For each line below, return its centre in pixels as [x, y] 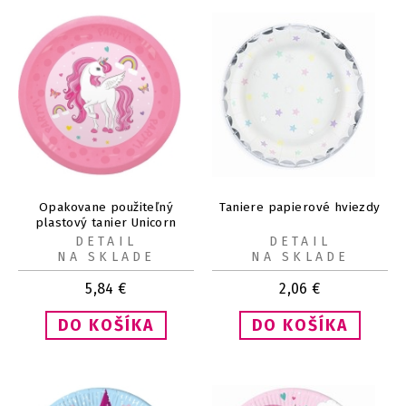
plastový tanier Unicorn [106, 222]
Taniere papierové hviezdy [300, 207]
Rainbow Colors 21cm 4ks [106, 237]
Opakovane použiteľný [106, 207]
